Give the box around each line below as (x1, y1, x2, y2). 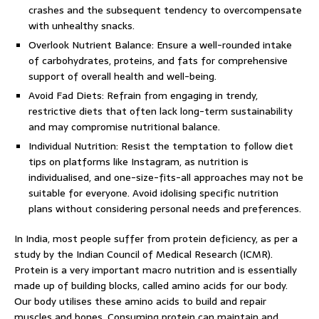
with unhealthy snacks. (28, 18, 135, 33)
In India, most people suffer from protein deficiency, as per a (14, 231, 298, 246)
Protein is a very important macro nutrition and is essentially (14, 262, 297, 278)
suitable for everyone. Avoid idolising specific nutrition (28, 185, 278, 201)
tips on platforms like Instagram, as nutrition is (28, 154, 249, 169)
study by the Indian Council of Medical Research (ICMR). (14, 246, 273, 262)
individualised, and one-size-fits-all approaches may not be (28, 169, 303, 185)
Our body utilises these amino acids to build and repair (14, 293, 266, 309)
